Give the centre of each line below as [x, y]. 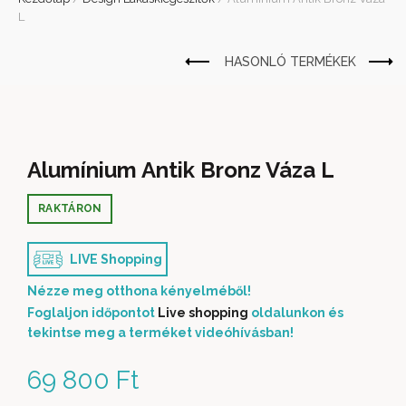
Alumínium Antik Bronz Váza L [181, 170]
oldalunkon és [296, 313]
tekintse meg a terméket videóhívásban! [160, 333]
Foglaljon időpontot [92, 313]
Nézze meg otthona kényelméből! [139, 291]
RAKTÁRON [70, 208]
